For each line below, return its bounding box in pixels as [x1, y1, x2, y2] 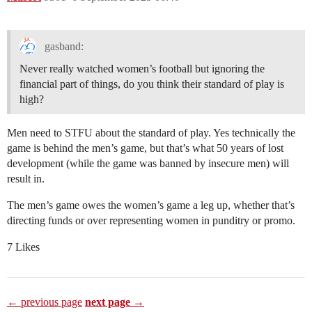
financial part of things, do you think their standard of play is [19, 78, 284, 91]
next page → [85, 296, 144, 309]
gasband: [41, 40, 84, 53]
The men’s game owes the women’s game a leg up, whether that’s [7, 199, 295, 212]
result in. [7, 173, 45, 185]
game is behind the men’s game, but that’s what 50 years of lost [7, 142, 283, 155]
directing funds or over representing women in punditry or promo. [7, 214, 295, 227]
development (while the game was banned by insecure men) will [7, 157, 289, 170]
